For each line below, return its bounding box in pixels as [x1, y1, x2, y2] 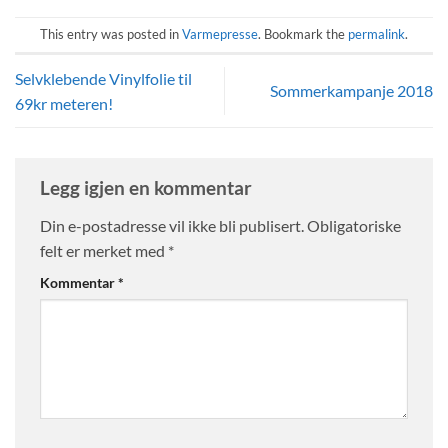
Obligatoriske [307, 215, 401, 235]
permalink [348, 26, 405, 43]
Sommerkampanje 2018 [270, 81, 433, 101]
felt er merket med [40, 240, 168, 260]
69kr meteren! [15, 93, 113, 113]
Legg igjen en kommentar [40, 176, 256, 200]
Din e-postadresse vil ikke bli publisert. [40, 215, 304, 235]
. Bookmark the [258, 26, 348, 43]
